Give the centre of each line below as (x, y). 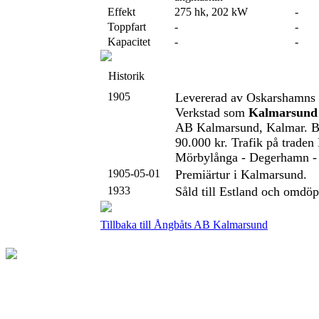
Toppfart (124, 27)
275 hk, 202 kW (211, 12)
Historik (124, 76)
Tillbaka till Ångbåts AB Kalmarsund (184, 225)
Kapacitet (126, 42)
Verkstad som (212, 113)
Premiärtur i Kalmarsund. (241, 174)
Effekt (119, 12)
